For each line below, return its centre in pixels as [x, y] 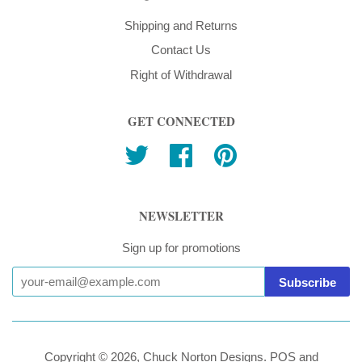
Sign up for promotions [181, 248]
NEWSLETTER [181, 216]
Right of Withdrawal [181, 75]
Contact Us [181, 50]
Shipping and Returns [181, 25]
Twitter [166, 154]
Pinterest [261, 154]
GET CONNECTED [181, 122]
